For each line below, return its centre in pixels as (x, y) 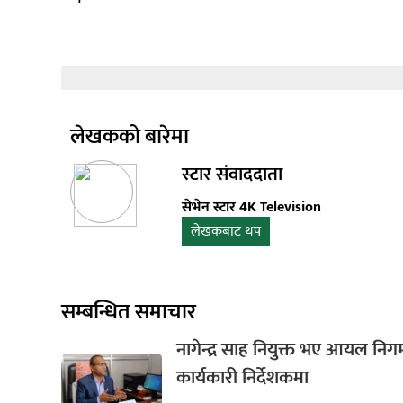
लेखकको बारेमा (130, 136)
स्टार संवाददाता (233, 174)
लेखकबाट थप (226, 231)
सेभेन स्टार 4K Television (252, 207)
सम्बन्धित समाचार (129, 312)
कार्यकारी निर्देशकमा (243, 377)
